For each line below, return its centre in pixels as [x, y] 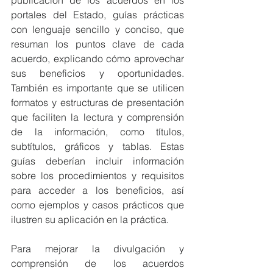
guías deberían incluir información [97, 161]
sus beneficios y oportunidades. [97, 73]
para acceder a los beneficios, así [97, 190]
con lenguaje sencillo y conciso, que [97, 29]
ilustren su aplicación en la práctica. [90, 219]
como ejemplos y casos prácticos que [97, 205]
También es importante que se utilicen [97, 88]
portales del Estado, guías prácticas [97, 15]
